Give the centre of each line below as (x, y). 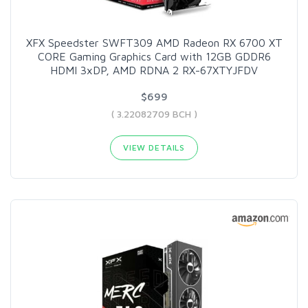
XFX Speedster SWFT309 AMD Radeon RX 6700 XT (154, 42)
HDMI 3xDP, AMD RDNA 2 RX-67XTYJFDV (154, 70)
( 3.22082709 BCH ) (154, 113)
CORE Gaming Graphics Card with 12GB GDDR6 (154, 56)
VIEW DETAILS (154, 147)
